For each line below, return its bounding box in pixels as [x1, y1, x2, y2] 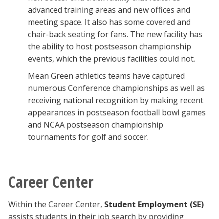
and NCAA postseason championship [28, 119, 163, 131]
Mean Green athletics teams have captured [28, 70, 185, 82]
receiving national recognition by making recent [28, 95, 203, 106]
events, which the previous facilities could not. [28, 53, 209, 65]
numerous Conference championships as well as [28, 83, 205, 94]
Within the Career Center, [8, 199, 104, 210]
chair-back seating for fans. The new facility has [28, 29, 202, 40]
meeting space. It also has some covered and [28, 17, 191, 28]
